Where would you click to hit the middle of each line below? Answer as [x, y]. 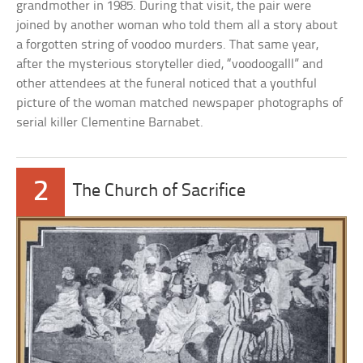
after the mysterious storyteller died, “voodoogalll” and [170, 64]
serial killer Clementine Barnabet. [110, 122]
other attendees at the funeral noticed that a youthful [167, 83]
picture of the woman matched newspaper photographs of [180, 103]
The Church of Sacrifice [160, 191]
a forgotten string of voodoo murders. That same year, [168, 45]
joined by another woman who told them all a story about [177, 25]
